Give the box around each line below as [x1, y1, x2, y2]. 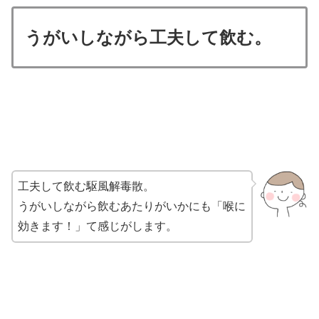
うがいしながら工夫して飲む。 [25, 27, 271, 47]
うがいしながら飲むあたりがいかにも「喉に [18, 199, 246, 212]
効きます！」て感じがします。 [18, 219, 177, 232]
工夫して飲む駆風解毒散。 [18, 179, 155, 192]
